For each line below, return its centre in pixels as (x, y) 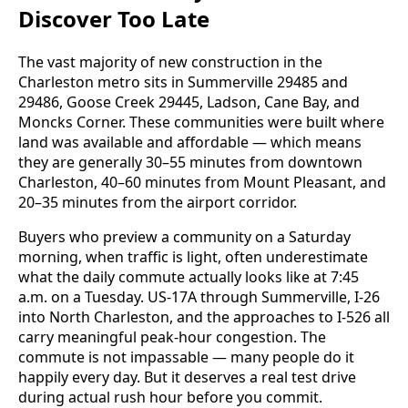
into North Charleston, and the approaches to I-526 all (204, 316)
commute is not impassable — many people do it (186, 357)
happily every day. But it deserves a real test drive (187, 377)
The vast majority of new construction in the (170, 61)
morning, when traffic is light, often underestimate (193, 256)
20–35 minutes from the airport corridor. (158, 202)
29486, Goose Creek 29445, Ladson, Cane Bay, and (189, 102)
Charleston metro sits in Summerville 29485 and (183, 82)
